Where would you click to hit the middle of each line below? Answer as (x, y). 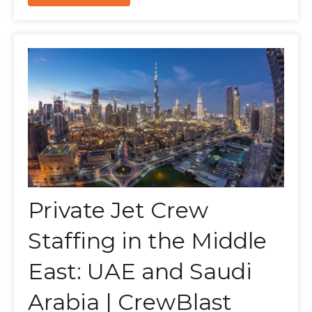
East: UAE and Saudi (140, 271)
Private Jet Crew (118, 210)
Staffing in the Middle (147, 240)
